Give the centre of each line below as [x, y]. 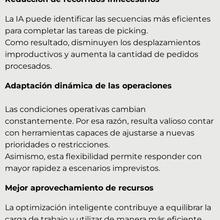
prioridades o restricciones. [57, 145]
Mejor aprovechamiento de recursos [79, 188]
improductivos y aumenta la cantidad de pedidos [102, 55]
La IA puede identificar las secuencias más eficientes [108, 19]
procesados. [28, 66]
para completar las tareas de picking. [76, 31]
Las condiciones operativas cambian [75, 110]
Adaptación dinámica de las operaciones [88, 86]
